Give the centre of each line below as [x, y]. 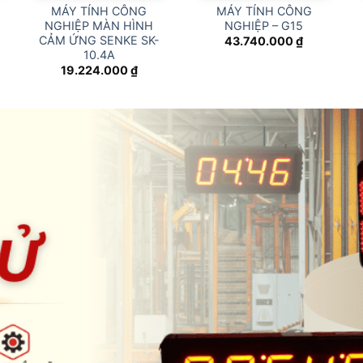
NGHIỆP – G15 [264, 25]
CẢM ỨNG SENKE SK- [99, 40]
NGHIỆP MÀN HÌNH [99, 25]
